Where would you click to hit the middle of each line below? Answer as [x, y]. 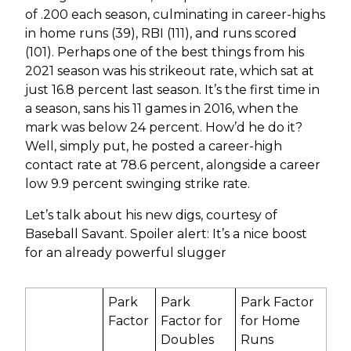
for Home [271, 320]
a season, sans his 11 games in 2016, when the [161, 108]
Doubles [188, 339]
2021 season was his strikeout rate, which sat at [169, 71]
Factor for [192, 320]
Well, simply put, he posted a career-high [153, 146]
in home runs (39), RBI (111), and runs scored [161, 33]
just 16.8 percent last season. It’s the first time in [172, 89]
